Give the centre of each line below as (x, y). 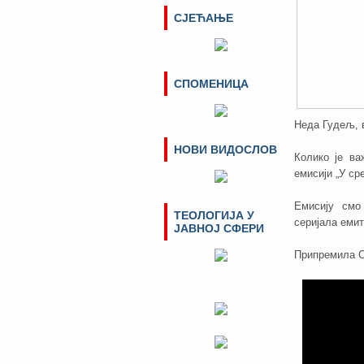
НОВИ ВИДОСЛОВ (225, 149)
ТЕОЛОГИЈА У (214, 215)
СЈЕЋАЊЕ (204, 18)
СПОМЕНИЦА (211, 84)
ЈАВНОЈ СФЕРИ (219, 228)
